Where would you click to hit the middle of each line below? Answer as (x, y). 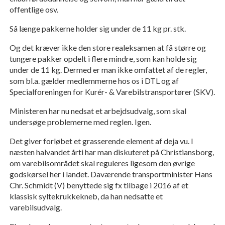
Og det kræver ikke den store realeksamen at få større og (107, 48)
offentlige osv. (34, 10)
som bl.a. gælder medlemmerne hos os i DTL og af (94, 81)
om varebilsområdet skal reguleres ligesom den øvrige (102, 163)
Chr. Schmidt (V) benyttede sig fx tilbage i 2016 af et (99, 185)
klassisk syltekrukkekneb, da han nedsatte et (86, 196)
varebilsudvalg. (35, 207)
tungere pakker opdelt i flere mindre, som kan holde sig (103, 59)
